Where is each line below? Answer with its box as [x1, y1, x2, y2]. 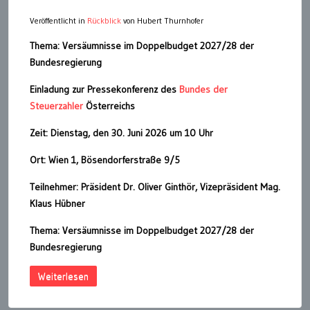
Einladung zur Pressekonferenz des [30, 82, 179, 95]
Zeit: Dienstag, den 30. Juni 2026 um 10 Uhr [30, 126, 213, 139]
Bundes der [179, 82, 228, 95]
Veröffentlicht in [30, 15, 87, 26]
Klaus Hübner [30, 197, 85, 210]
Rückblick [87, 15, 121, 26]
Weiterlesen [38, 269, 89, 282]
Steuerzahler [30, 99, 83, 112]
